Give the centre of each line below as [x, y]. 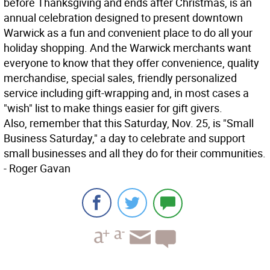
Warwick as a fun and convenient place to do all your [128, 33]
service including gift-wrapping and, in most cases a [126, 93]
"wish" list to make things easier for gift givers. [113, 108]
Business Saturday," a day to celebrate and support [124, 138]
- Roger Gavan [37, 168]
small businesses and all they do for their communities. [135, 153]
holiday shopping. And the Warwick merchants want [127, 48]
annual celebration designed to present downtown [123, 18]
